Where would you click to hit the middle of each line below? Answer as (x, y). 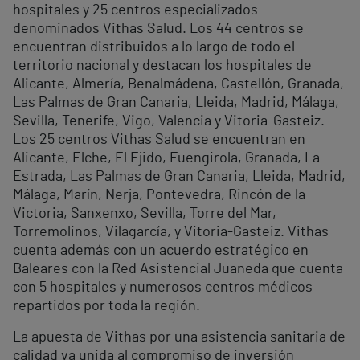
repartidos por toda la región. (106, 306)
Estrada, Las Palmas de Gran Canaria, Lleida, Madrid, (179, 176)
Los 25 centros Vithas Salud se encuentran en (159, 139)
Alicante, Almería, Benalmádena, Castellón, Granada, (178, 84)
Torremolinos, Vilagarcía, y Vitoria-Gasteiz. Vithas (171, 232)
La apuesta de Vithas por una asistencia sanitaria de (179, 337)
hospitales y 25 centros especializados (135, 10)
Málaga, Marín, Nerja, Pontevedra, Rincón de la (159, 195)
